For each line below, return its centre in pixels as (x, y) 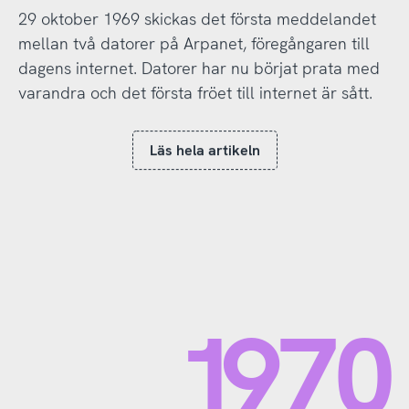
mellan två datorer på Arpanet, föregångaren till (194, 42)
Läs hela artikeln (204, 150)
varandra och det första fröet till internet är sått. (197, 91)
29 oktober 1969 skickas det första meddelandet (197, 17)
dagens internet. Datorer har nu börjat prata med (199, 67)
